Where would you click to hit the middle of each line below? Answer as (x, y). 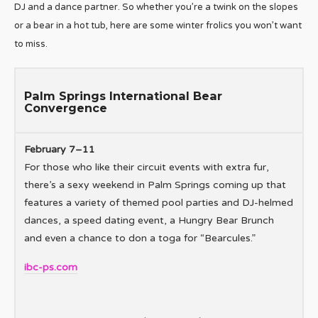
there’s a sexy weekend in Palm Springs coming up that (155, 185)
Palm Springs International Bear (123, 96)
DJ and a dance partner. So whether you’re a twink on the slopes (156, 7)
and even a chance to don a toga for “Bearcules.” (140, 238)
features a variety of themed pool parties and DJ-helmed (159, 203)
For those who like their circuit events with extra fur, (147, 168)
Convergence (66, 108)
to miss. (31, 44)
